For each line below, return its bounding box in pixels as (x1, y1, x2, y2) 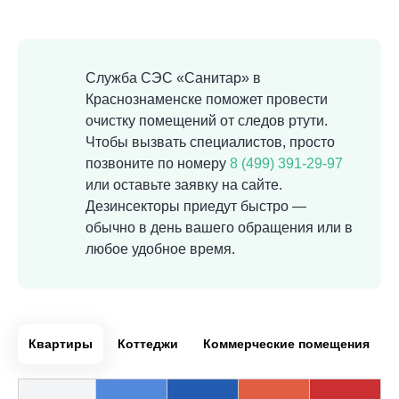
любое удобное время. (85, 241, 235, 256)
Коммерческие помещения (203, 337, 370, 351)
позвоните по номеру (85, 156, 230, 171)
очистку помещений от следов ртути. (85, 113, 328, 128)
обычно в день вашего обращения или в (85, 220, 353, 235)
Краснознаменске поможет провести (85, 92, 328, 107)
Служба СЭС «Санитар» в (85, 70, 261, 85)
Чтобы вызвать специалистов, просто (85, 134, 335, 150)
